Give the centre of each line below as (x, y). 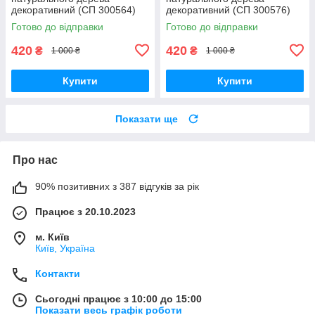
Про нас (35, 160)
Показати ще (147, 118)
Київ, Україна (65, 248)
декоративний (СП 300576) (228, 9)
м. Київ (52, 237)
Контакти (58, 273)
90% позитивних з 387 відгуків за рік (117, 186)
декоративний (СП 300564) (73, 9)
